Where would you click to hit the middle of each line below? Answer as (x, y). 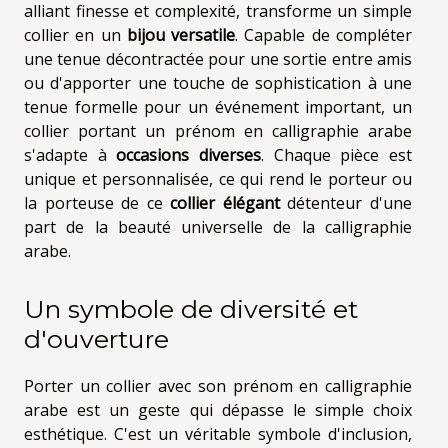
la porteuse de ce (97, 202)
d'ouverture (96, 339)
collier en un (75, 34)
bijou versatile (181, 34)
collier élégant (225, 202)
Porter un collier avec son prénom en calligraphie (218, 386)
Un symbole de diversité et (191, 309)
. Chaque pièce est (337, 154)
